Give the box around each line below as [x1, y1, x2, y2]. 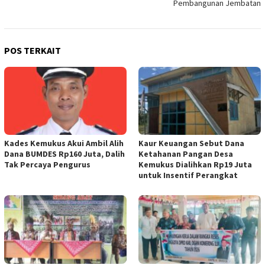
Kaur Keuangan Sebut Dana [138, 138, 244, 149]
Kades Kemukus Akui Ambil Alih [4, 138, 124, 149]
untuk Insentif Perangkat [138, 170, 238, 181]
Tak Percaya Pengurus [4, 159, 91, 170]
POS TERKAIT [4, 44, 61, 56]
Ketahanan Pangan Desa [138, 148, 233, 160]
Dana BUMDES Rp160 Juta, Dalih [4, 148, 125, 160]
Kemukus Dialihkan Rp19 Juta [138, 159, 252, 170]
